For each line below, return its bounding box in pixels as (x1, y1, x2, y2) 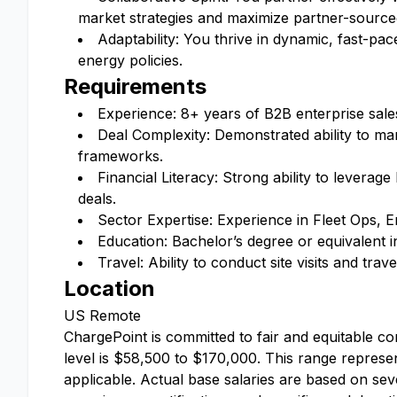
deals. (78, 190, 116, 207)
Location (64, 276, 155, 301)
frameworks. (78, 147, 163, 165)
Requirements (64, 74, 206, 99)
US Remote (64, 307, 141, 324)
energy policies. (78, 51, 183, 69)
